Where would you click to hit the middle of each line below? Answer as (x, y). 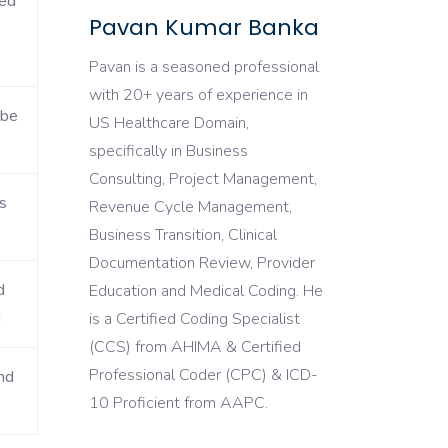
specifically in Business (168, 151)
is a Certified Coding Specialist (194, 319)
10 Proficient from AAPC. (178, 403)
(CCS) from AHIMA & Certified (194, 347)
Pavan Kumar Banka (203, 27)
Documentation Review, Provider (201, 263)
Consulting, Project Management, (202, 179)
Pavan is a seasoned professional (203, 67)
